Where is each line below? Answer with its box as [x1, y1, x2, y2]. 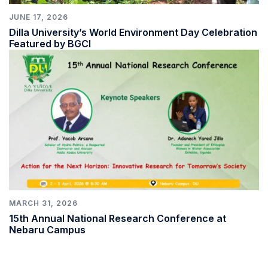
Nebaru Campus [9, 223, 86, 236]
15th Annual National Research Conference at [9, 212, 226, 224]
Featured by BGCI [9, 37, 91, 50]
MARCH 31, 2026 [9, 198, 78, 208]
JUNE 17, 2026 [9, 12, 68, 22]
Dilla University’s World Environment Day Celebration [9, 26, 257, 38]
